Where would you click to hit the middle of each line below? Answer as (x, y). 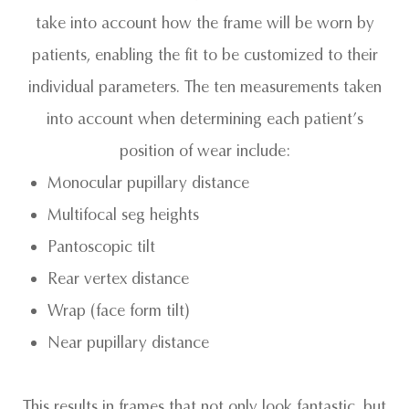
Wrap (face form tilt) (119, 310)
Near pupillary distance (129, 342)
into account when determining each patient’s (204, 119)
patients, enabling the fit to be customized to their (204, 55)
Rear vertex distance (119, 278)
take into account (98, 23)
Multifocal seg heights (124, 215)
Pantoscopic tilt (102, 246)
